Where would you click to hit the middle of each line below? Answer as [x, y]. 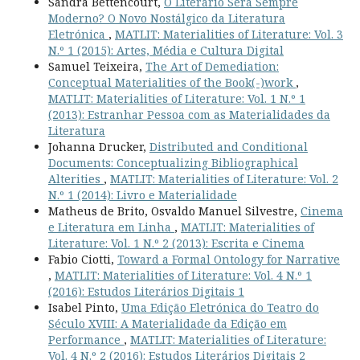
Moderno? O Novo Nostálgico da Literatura [166, 18]
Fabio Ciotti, [82, 259]
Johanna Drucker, [98, 146]
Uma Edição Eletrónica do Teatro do [220, 307]
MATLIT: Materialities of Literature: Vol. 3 [229, 34]
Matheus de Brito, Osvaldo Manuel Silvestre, [174, 211]
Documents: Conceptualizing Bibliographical [173, 162]
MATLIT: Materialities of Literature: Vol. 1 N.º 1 [176, 98]
